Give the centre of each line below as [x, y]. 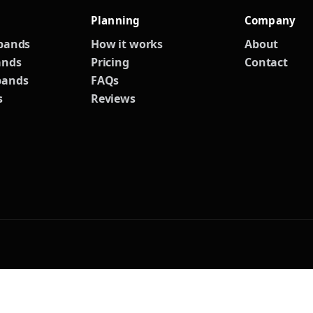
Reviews [113, 99]
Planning [115, 20]
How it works [127, 44]
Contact [266, 62]
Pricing [110, 62]
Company [270, 20]
